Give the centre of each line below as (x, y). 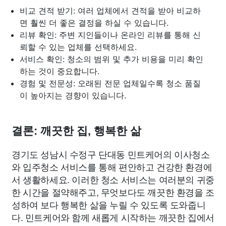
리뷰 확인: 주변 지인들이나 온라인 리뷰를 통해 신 (110, 35)
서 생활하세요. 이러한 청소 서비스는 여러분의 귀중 (113, 179)
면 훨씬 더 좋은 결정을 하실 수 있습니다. (94, 22)
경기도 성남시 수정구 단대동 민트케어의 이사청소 (111, 154)
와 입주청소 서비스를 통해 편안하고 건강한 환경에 (112, 166)
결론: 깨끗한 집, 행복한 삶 (76, 131)
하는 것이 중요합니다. (60, 71)
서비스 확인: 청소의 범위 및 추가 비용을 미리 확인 (111, 59)
